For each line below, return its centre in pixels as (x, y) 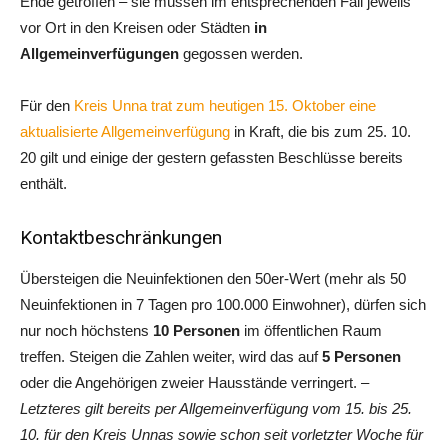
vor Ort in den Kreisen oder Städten (137, 28)
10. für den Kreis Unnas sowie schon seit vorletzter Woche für (221, 435)
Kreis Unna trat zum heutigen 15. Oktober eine (225, 106)
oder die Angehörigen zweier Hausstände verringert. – (194, 383)
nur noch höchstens (86, 331)
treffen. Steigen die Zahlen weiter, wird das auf (169, 357)
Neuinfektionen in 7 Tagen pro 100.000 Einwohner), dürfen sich (223, 305)
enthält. (43, 184)
